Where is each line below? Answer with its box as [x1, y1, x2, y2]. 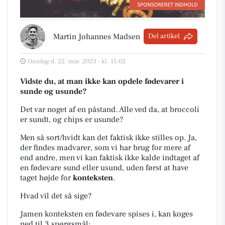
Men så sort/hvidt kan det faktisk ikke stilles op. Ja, [20, 132, 197, 143]
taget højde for [20, 172, 73, 183]
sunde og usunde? [20, 86, 86, 96]
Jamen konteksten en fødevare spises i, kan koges [20, 208, 193, 219]
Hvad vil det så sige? [20, 190, 91, 201]
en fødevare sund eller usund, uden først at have [20, 162, 188, 173]
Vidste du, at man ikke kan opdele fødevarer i [20, 76, 184, 86]
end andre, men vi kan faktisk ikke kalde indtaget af [20, 152, 199, 163]
